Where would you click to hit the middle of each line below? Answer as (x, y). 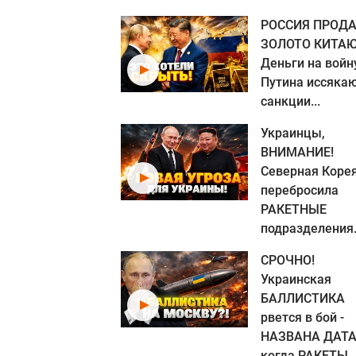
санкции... (290, 101)
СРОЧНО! (288, 260)
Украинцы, (293, 133)
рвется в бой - (302, 317)
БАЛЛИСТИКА (303, 298)
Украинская (296, 279)
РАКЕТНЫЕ (294, 209)
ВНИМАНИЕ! (297, 152)
